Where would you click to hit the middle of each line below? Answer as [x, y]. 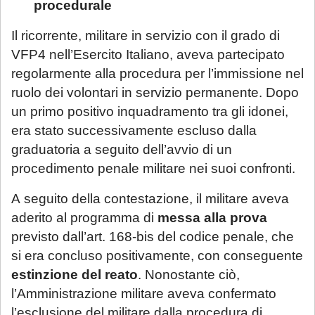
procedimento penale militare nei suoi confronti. [153, 168]
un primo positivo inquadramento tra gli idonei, [150, 111]
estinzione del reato [75, 274]
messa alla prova [212, 217]
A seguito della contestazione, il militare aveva [150, 198]
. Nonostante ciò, [189, 274]
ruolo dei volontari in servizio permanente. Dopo [155, 92]
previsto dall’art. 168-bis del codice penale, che [153, 236]
